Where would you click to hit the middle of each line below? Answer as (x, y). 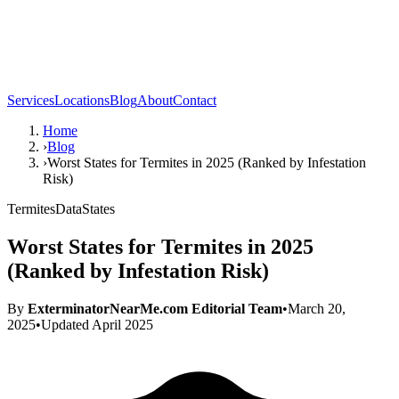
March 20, (317, 308)
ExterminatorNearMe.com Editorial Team (155, 308)
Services (31, 100)
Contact (195, 100)
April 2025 (122, 324)
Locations (82, 100)
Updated (66, 324)
